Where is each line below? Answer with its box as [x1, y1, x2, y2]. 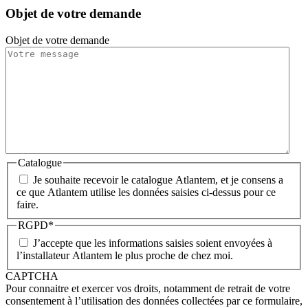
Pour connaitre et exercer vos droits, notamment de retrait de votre [5, 283, 290, 295]
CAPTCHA [5, 270, 58, 283]
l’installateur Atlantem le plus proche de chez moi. [16, 250, 233, 262]
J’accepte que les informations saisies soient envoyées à [33, 237, 272, 250]
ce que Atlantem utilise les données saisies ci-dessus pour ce [16, 186, 276, 199]
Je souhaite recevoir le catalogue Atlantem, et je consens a [33, 174, 283, 186]
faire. [16, 199, 38, 211]
